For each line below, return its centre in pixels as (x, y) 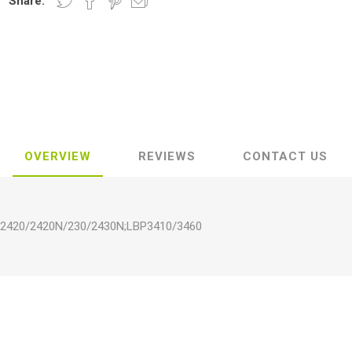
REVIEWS (167, 156)
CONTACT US (285, 156)
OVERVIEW (58, 156)
